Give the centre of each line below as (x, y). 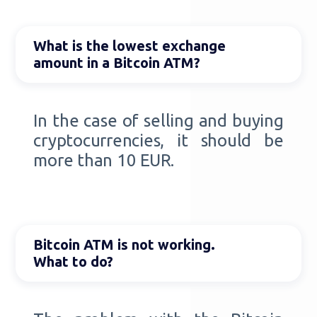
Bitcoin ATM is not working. (125, 244)
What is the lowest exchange (130, 46)
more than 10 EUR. (104, 160)
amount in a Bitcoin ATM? (117, 63)
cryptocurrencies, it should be (158, 140)
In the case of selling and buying (158, 121)
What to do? (74, 261)
